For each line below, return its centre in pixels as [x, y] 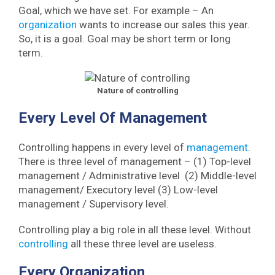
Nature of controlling [137, 91]
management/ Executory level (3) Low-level [118, 190]
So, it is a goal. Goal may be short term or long [125, 38]
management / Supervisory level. [94, 204]
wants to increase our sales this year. [165, 24]
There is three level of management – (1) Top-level [135, 162]
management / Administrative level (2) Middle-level [137, 176]
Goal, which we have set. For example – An [116, 10]
